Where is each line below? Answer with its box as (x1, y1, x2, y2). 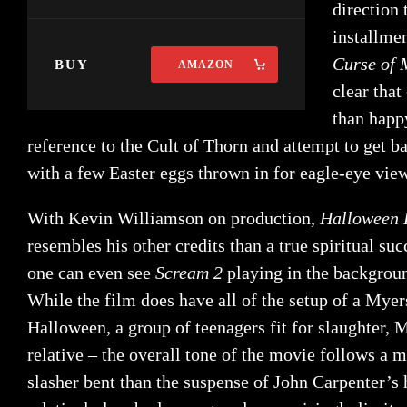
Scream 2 (155, 263, 227, 283)
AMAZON (177, 58, 233, 72)
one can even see (27, 263, 155, 283)
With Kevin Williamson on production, (27, 208, 320, 229)
